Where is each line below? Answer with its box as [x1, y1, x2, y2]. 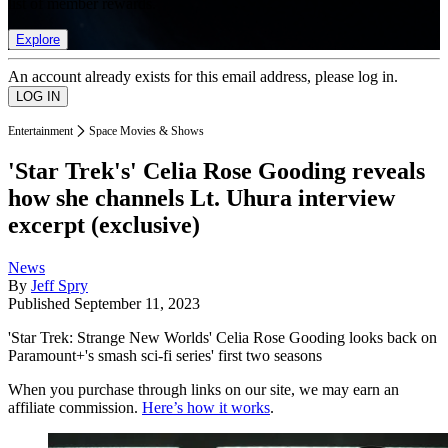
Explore [16, 31, 60, 47]
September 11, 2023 [74, 295, 200, 313]
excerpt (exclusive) [8, 212, 200, 239]
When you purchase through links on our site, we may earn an [8, 381, 399, 399]
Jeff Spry [31, 277, 88, 295]
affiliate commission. [8, 399, 142, 417]
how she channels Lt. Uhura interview [8, 185, 395, 212]
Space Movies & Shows [89, 123, 204, 138]
